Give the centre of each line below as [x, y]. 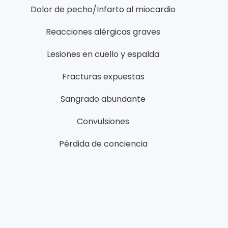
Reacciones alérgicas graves [103, 32]
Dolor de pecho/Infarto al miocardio [103, 9]
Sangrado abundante [103, 99]
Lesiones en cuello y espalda [103, 54]
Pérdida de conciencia [103, 144]
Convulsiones [103, 121]
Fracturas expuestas [103, 76]
